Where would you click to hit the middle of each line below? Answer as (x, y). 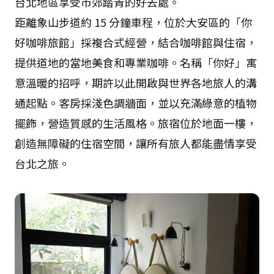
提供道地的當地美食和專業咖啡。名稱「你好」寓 (136, 62)
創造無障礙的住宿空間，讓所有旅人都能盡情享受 (136, 143)
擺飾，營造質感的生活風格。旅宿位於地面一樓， (136, 123)
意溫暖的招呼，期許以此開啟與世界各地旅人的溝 (136, 82)
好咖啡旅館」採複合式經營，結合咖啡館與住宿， (136, 42)
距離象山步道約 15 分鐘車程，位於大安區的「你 (133, 22)
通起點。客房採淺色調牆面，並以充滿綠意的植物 (136, 102)
